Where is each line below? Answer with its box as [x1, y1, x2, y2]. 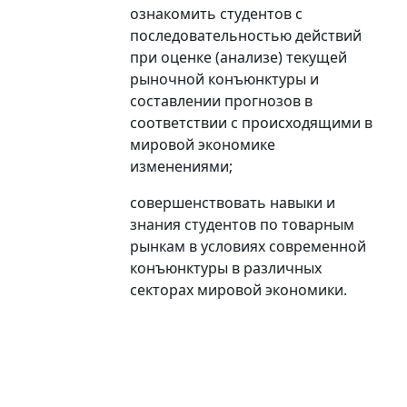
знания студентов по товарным [130, 213, 354, 234]
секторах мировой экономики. [130, 279, 347, 300]
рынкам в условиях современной [130, 235, 366, 256]
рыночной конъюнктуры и [130, 68, 319, 89]
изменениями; [130, 155, 233, 176]
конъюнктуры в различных [130, 257, 322, 278]
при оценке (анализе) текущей [130, 46, 347, 67]
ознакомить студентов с [130, 3, 303, 24]
